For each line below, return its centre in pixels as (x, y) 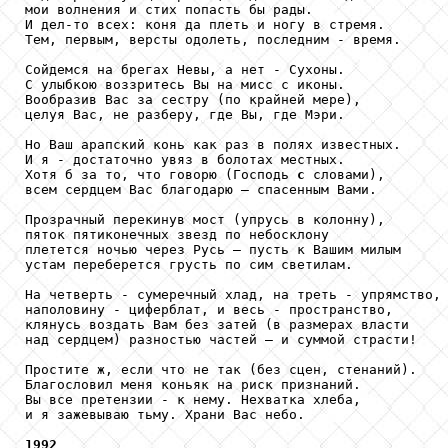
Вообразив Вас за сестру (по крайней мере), (193, 100)
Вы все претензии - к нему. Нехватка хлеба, (193, 400)
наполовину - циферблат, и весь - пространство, (209, 310)
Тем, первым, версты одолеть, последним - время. (213, 40)
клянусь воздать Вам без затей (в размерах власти (217, 325)
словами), (345, 175)
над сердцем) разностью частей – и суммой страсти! (221, 340)
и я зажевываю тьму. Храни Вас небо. (165, 415)
